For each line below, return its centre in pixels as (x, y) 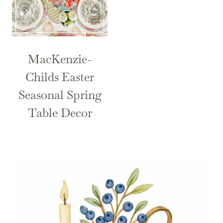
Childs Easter (60, 77)
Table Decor (60, 112)
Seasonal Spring (60, 95)
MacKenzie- (60, 59)
